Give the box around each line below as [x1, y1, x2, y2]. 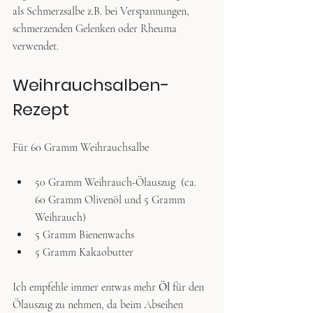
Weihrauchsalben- [13, 73, 170, 96]
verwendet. [13, 38, 59, 53]
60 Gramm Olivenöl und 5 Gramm [35, 192, 188, 207]
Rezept [13, 97, 69, 121]
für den [170, 279, 207, 294]
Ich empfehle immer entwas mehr [13, 279, 159, 294]
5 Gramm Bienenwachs [35, 227, 134, 242]
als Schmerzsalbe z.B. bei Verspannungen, [13, 3, 192, 18]
